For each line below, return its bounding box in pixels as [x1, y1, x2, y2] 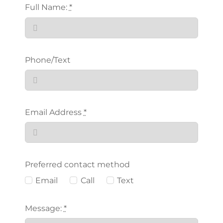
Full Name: [24, 2, 69, 12]
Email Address [24, 108, 84, 117]
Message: [24, 203, 64, 213]
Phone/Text [24, 55, 71, 65]
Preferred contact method [24, 160, 130, 170]
